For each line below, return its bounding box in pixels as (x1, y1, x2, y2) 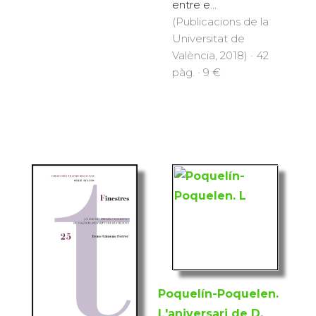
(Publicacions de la (172, 14, 269, 28)
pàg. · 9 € (172, 65, 221, 79)
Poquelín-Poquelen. (158, 286, 279, 300)
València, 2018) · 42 (172, 48, 269, 62)
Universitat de (172, 31, 245, 45)
